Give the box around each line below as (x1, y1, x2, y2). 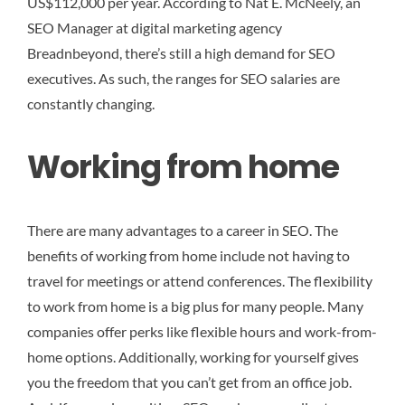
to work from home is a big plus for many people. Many (27, 297, 363, 315)
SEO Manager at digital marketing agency (27, 18, 282, 36)
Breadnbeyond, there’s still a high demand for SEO (27, 43, 335, 61)
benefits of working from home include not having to (27, 246, 350, 264)
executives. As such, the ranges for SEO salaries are (27, 69, 340, 87)
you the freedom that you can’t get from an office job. (27, 372, 352, 391)
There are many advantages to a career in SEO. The (27, 221, 338, 239)
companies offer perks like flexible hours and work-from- (27, 322, 377, 340)
